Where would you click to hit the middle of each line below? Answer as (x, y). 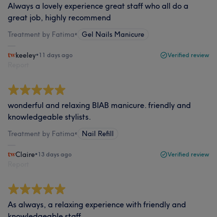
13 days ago (55, 154)
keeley (26, 55)
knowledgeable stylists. (49, 117)
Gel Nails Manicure (113, 34)
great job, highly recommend (59, 17)
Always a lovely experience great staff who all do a (98, 6)
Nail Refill (98, 134)
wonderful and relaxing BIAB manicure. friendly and (99, 105)
